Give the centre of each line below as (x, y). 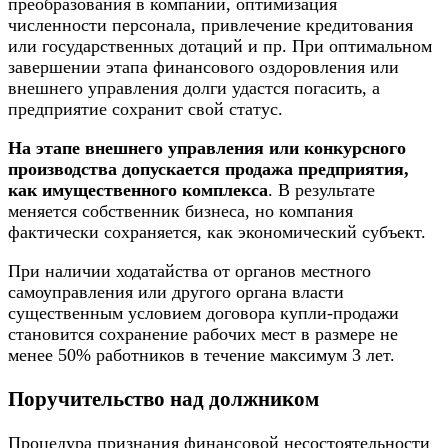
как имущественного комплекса (138, 189)
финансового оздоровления (259, 66)
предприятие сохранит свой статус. (145, 108)
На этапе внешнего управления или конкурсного (207, 147)
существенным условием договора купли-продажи (203, 312)
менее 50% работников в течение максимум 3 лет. (201, 354)
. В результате (321, 189)
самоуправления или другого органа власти (176, 291)
